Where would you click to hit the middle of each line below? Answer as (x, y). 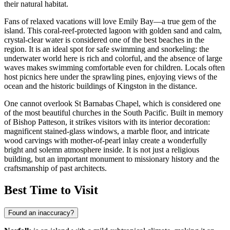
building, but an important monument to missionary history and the (112, 159)
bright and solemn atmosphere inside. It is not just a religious (102, 150)
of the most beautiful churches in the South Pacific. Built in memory (114, 113)
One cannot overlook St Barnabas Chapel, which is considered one (112, 104)
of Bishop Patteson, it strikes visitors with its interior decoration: (107, 122)
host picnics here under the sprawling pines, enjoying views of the (111, 77)
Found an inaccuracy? (41, 213)
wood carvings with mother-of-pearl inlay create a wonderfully (106, 141)
